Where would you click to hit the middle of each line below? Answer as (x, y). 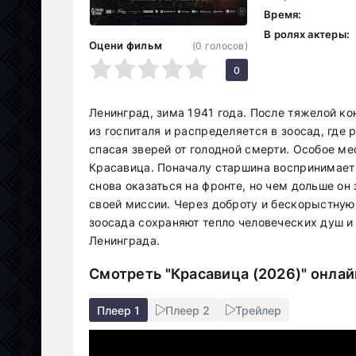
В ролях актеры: (307, 34)
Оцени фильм (126, 45)
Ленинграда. (125, 240)
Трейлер (258, 310)
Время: (283, 14)
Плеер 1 (118, 310)
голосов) (225, 46)
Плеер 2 (188, 310)
